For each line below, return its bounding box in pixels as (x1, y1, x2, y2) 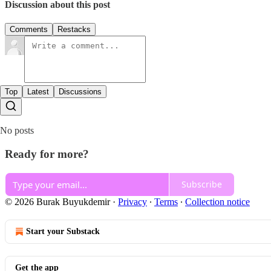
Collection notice (185, 196, 250, 207)
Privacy (118, 196, 147, 207)
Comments (10, 25, 48, 34)
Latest (27, 87, 49, 97)
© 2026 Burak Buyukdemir (5, 196, 110, 207)
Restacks (57, 25, 91, 34)
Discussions (59, 87, 102, 97)
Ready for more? (5, 148, 89, 161)
